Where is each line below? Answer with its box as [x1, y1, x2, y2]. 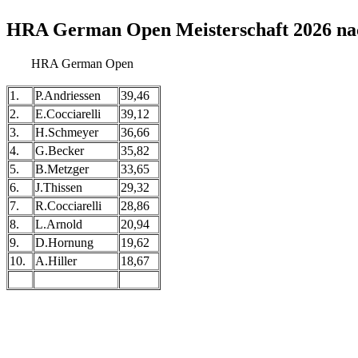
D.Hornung [35, 235, 93, 249]
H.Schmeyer [35, 125, 98, 139]
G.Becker [35, 143, 84, 157]
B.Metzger [35, 161, 89, 176]
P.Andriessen [35, 88, 101, 102]
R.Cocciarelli [35, 198, 101, 213]
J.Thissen [35, 180, 82, 194]
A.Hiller [35, 253, 77, 268]
